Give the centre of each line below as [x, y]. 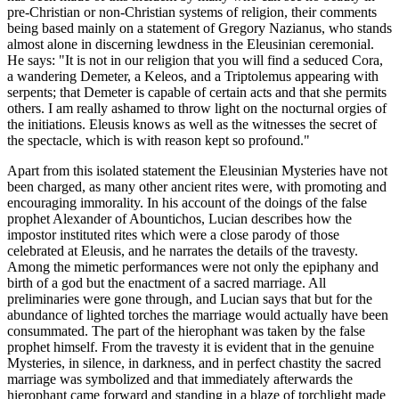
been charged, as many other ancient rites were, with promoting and [197, 187]
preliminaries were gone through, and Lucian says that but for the [190, 299]
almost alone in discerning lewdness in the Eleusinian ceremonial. [191, 45]
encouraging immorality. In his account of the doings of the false [187, 203]
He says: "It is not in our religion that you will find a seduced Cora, [195, 61]
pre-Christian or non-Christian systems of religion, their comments [192, 12]
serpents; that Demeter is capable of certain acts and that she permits [197, 93]
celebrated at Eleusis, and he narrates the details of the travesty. [183, 251]
